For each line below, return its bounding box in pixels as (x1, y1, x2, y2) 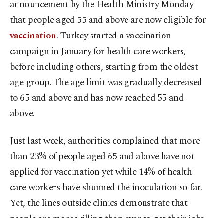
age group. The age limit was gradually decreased (10, 75, 202, 90)
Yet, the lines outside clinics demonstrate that (10, 196, 188, 211)
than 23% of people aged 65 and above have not (10, 149, 195, 164)
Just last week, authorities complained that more (10, 134, 200, 148)
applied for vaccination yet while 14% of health (10, 165, 192, 180)
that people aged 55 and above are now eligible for (10, 13, 206, 28)
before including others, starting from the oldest (10, 60, 198, 74)
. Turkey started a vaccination (56, 29, 171, 43)
